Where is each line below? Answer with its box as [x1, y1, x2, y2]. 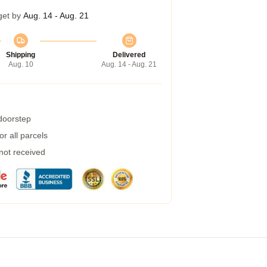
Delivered [113, 51, 145, 59]
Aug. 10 [8, 60, 33, 69]
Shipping [6, 51, 35, 59]
